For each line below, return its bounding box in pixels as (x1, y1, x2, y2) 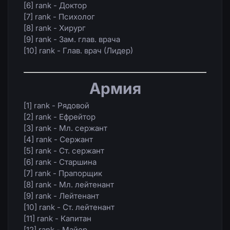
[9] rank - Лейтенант (24, 190, 99, 201)
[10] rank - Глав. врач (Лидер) (24, 46, 133, 56)
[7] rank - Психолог (24, 12, 95, 22)
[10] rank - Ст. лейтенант (24, 202, 114, 212)
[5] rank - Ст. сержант (24, 145, 104, 156)
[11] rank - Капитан (24, 213, 91, 223)
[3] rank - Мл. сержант (24, 123, 107, 133)
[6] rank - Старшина (24, 157, 97, 167)
